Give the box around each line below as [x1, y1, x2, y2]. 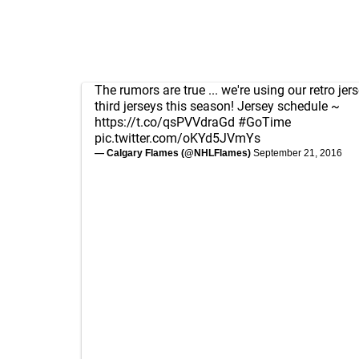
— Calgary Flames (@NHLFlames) [95, 147, 253, 159]
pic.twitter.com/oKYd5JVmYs [95, 131, 260, 146]
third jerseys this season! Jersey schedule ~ [95, 99, 340, 114]
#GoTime [238, 115, 291, 130]
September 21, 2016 [253, 147, 342, 159]
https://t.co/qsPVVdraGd [95, 115, 235, 130]
